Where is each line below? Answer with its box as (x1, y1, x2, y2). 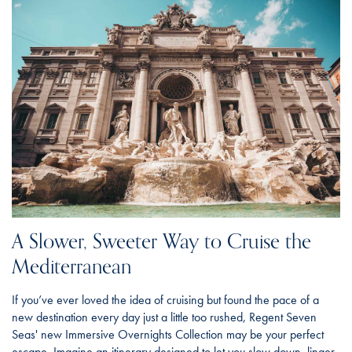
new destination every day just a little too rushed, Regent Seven (12, 308, 317, 325)
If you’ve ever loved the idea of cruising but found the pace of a (12, 291, 319, 308)
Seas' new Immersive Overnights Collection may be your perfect (12, 325, 324, 343)
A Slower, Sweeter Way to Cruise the (12, 224, 311, 258)
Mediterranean (12, 249, 131, 284)
